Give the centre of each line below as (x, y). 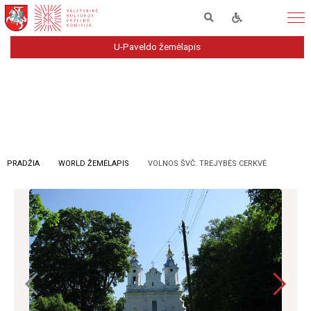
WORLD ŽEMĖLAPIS (94, 163)
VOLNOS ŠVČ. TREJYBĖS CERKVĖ (208, 163)
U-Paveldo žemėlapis (157, 47)
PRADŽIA (23, 163)
